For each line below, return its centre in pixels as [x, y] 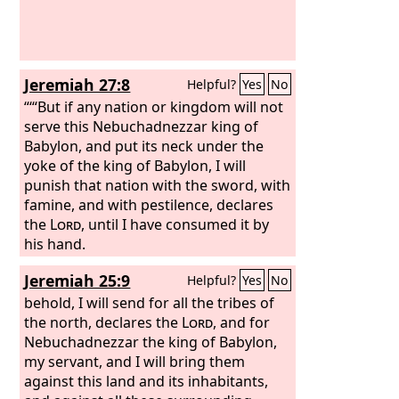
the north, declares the [103, 322]
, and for [242, 322]
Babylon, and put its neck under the [144, 146]
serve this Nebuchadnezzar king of [142, 126]
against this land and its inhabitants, [147, 381]
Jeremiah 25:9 [77, 281]
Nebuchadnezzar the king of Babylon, [151, 342]
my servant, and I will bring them [135, 361]
